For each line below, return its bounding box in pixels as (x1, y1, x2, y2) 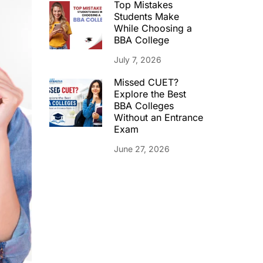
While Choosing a (113, 22, 192, 34)
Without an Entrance (113, 112, 203, 123)
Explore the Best (113, 88, 186, 100)
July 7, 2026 (113, 55, 161, 65)
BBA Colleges (113, 100, 174, 112)
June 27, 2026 (113, 144, 170, 154)
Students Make (113, 11, 179, 22)
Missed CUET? (113, 76, 178, 88)
